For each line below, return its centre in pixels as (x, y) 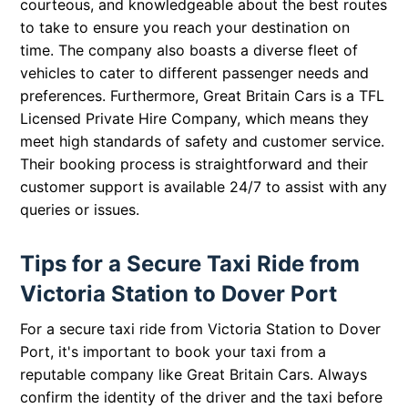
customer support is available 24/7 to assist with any (204, 187)
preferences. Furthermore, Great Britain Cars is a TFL (203, 96)
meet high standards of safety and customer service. (203, 142)
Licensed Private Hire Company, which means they (195, 119)
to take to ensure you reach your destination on (185, 28)
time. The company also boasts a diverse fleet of (189, 51)
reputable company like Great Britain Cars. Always (194, 375)
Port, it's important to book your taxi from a (173, 352)
